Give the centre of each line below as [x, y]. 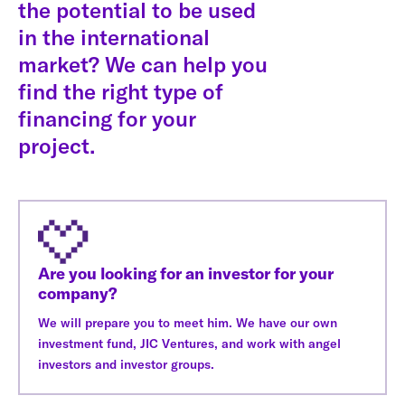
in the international [114, 37]
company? [78, 293]
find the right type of [121, 91]
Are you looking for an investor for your [186, 273]
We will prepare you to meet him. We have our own [188, 322]
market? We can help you [143, 64]
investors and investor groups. [126, 364]
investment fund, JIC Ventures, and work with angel [189, 343]
